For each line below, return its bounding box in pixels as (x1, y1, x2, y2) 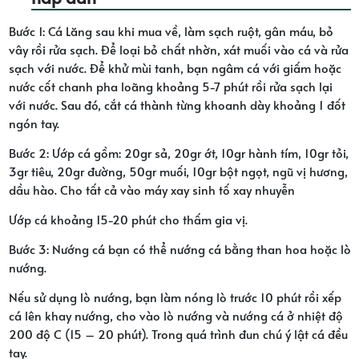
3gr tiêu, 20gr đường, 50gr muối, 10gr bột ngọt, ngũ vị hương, (8, 162, 348, 179)
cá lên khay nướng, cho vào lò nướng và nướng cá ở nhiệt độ (8, 306, 343, 324)
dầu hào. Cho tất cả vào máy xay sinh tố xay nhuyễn (8, 180, 295, 198)
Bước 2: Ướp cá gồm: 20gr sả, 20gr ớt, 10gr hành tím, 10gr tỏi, (8, 143, 349, 161)
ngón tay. (8, 114, 59, 131)
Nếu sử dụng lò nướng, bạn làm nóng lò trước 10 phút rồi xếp (8, 288, 341, 305)
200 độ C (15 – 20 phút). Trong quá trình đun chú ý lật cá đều (8, 325, 348, 342)
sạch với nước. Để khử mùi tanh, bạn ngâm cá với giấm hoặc (8, 58, 341, 76)
